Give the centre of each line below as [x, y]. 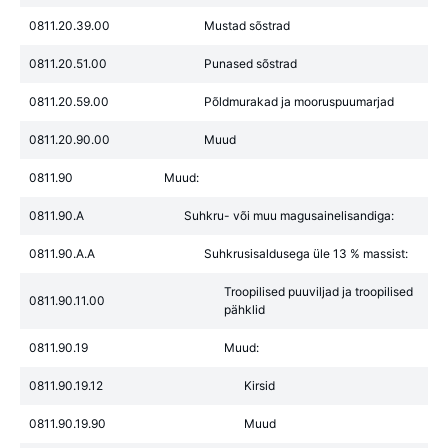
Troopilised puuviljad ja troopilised [318, 291]
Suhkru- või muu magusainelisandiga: [289, 215]
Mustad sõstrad [247, 25]
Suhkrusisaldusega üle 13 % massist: [306, 253]
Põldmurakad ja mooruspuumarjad [299, 101]
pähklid [244, 309]
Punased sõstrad [250, 63]
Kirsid [259, 385]
